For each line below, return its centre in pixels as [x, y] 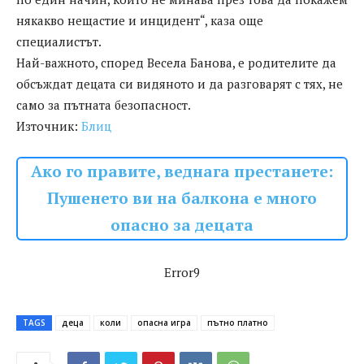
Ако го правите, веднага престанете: [182, 172]
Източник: [49, 126]
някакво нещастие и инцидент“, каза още [140, 21]
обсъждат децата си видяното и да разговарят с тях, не [180, 84]
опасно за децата [182, 225]
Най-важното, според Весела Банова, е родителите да [176, 63]
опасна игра [164, 323]
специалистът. [59, 42]
